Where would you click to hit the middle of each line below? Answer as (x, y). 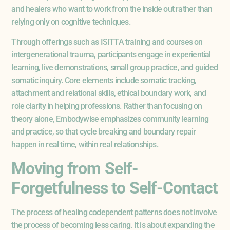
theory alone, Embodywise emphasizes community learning (110, 119)
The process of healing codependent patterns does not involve (114, 212)
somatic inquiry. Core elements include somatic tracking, (104, 81)
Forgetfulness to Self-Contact (115, 188)
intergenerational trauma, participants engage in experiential (111, 55)
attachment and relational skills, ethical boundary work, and (109, 93)
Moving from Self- (75, 168)
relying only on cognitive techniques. (71, 22)
